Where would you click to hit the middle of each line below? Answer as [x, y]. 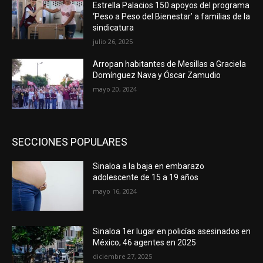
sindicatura [114, 27]
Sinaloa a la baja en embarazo [149, 166]
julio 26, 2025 [113, 41]
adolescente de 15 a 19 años [146, 177]
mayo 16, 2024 [115, 191]
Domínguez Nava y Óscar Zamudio [157, 75]
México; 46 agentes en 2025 [145, 243]
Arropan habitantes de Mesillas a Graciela [170, 64]
